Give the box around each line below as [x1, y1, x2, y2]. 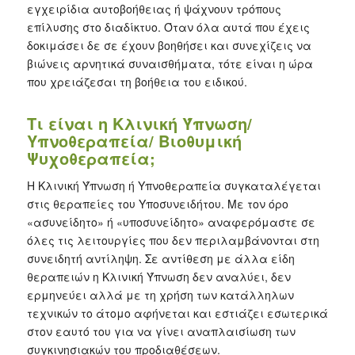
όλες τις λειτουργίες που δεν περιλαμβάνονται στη [26, 232, 319, 249]
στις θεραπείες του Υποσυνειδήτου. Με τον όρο [26, 196, 288, 212]
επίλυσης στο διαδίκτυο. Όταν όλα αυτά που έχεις [26, 19, 310, 36]
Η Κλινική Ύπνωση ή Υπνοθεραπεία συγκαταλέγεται [26, 177, 321, 194]
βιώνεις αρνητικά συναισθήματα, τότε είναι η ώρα [26, 55, 313, 72]
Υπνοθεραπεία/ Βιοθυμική [26, 129, 242, 153]
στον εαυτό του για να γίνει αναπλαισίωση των [26, 323, 296, 340]
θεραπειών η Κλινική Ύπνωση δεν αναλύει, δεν [26, 269, 291, 285]
